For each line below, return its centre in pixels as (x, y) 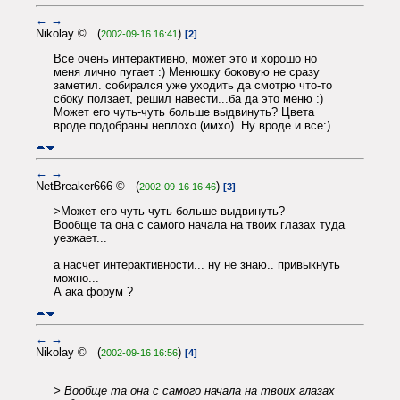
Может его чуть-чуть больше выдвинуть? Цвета (184, 112)
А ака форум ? (93, 292)
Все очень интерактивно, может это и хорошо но (185, 59)
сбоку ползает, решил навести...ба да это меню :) (188, 99)
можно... (76, 279)
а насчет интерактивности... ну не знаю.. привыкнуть (197, 265)
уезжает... (80, 238)
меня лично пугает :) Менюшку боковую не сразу (187, 72)
